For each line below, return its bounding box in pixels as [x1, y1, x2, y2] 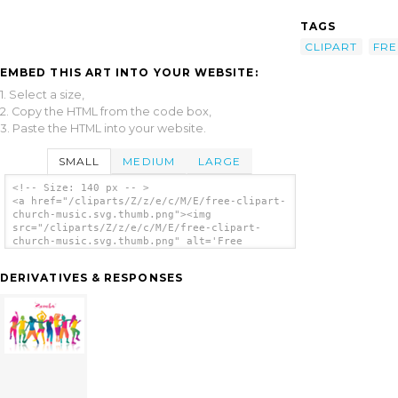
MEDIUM [123, 154, 175, 168]
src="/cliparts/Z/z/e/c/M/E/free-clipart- [12, 222, 261, 235]
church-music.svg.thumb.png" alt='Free [12, 235, 243, 248]
